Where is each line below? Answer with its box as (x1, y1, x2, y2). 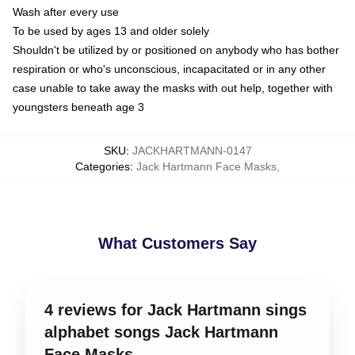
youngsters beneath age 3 (13, 101, 144, 113)
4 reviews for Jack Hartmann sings (44, 301, 307, 319)
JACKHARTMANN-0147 (132, 144, 252, 157)
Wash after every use (13, 6, 119, 18)
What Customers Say (98, 235, 257, 252)
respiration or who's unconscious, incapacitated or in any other (13, 63, 326, 75)
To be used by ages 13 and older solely (13, 25, 209, 37)
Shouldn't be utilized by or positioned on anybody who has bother (13, 44, 339, 56)
